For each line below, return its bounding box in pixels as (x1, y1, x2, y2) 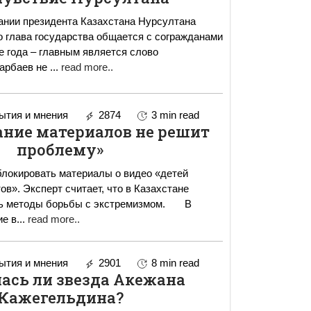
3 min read (151, 108, 199, 121)
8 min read (151, 256, 199, 269)
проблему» (17, 139, 104, 160)
